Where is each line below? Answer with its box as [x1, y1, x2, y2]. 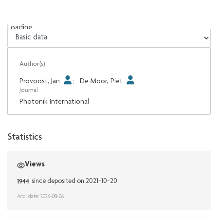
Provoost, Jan [19, 78, 62, 86]
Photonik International [19, 98, 89, 106]
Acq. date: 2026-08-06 [17, 194, 64, 200]
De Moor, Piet [80, 78, 125, 86]
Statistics [7, 130, 42, 143]
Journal [19, 86, 38, 94]
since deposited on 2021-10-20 [31, 178, 117, 185]
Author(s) [19, 59, 45, 68]
